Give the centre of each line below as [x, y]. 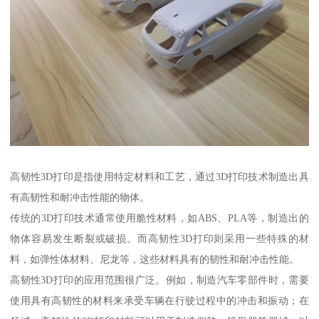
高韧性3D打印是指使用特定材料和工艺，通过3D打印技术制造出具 [159, 176]
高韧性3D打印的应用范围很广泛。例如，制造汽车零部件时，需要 [159, 279]
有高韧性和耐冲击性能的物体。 [80, 197]
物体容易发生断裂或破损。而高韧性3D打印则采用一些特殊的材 [159, 238]
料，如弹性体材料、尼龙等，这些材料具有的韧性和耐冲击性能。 [155, 259]
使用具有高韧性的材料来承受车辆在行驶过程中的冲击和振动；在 [159, 300]
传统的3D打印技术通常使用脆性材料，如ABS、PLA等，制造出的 [159, 218]
